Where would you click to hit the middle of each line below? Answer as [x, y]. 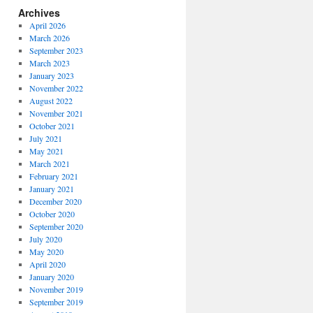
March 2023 [49, 63]
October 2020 [52, 214]
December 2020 [55, 201]
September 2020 [56, 226]
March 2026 [49, 38]
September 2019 [56, 302]
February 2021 [53, 176]
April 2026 [47, 25]
